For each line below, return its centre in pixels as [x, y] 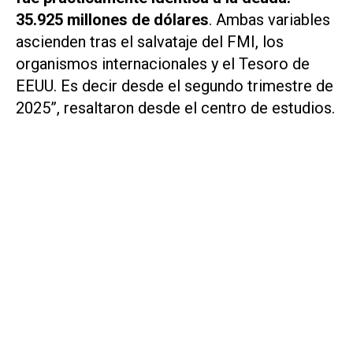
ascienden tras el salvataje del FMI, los [150, 42]
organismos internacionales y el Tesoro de [163, 64]
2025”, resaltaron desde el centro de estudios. [175, 108]
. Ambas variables [269, 20]
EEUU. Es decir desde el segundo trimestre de [175, 86]
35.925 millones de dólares [112, 20]
